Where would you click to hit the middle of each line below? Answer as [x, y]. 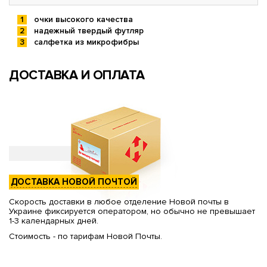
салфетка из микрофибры [86, 42]
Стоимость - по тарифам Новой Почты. [86, 237]
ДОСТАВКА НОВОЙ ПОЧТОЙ [74, 182]
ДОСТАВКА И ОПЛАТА [77, 76]
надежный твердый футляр [89, 31]
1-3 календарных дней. [54, 221]
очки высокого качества [83, 20]
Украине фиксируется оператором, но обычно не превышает [132, 212]
